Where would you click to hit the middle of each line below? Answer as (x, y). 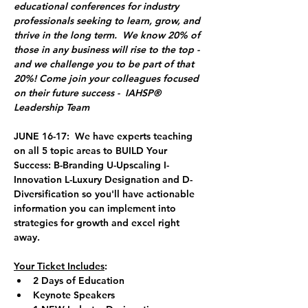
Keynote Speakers (74, 295)
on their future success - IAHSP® (89, 93)
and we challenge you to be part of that (105, 64)
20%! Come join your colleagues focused (108, 78)
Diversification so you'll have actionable (106, 194)
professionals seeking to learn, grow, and (108, 21)
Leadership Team (53, 107)
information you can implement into (96, 208)
